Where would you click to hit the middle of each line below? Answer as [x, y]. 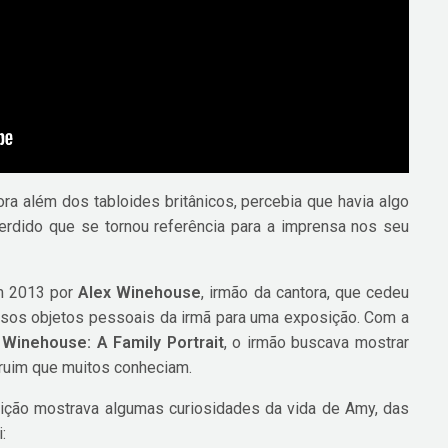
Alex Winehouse [140, 293]
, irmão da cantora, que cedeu [305, 293]
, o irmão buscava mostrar [316, 343]
